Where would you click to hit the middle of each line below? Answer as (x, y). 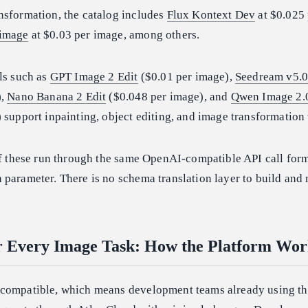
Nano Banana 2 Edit (57, 97)
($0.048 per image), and (168, 97)
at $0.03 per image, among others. (114, 35)
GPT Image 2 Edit (94, 77)
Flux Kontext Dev (211, 15)
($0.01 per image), (186, 77)
